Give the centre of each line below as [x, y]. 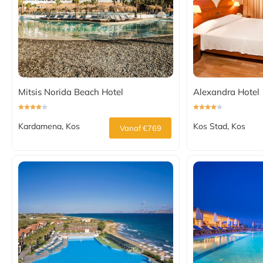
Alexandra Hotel [226, 92]
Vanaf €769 [140, 128]
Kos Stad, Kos [219, 127]
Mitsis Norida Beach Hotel [71, 92]
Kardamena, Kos [49, 127]
